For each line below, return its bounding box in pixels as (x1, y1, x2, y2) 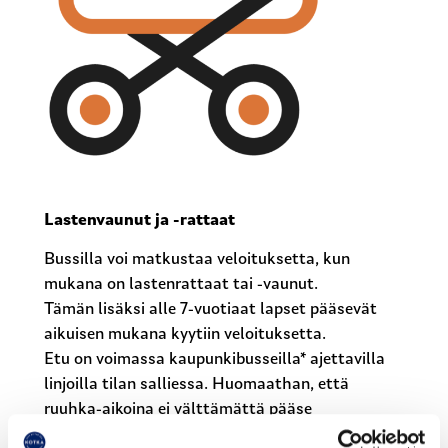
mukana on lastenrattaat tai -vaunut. (44, 276, 319, 294)
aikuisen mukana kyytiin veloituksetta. (44, 326, 327, 344)
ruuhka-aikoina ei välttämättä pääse (44, 401, 313, 419)
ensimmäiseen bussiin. (44, 426, 211, 444)
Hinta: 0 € (210, 426, 291, 444)
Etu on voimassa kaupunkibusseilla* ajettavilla (44, 351, 386, 369)
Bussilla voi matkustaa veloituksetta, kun (44, 251, 351, 269)
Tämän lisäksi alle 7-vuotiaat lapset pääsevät (44, 301, 378, 319)
